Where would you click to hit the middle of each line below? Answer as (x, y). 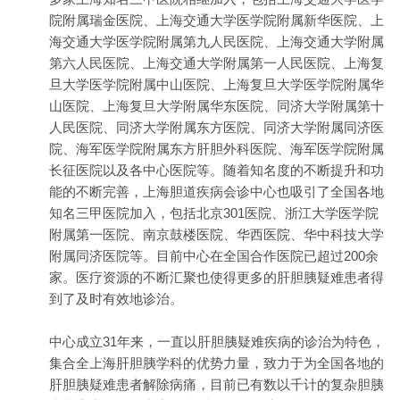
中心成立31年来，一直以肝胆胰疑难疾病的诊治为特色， (217, 342)
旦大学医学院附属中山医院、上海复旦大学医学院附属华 (217, 85)
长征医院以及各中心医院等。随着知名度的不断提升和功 (217, 171)
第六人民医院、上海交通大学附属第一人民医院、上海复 (217, 63)
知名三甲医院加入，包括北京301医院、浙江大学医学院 (214, 213)
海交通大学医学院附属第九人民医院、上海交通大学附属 (217, 42)
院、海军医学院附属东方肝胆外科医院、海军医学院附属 (217, 149)
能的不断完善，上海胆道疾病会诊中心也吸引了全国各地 (217, 192)
